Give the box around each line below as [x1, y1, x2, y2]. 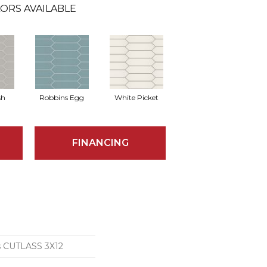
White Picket [114, 92, 159, 102]
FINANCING [72, 137, 129, 149]
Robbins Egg [39, 92, 84, 102]
